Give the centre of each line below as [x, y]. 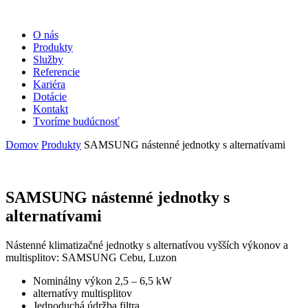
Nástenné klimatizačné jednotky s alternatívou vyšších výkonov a [147, 245]
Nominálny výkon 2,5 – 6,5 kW [102, 280]
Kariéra [49, 84]
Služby [48, 59]
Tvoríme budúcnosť [76, 121]
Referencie [56, 72]
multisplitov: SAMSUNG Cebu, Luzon [91, 257]
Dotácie [50, 97]
